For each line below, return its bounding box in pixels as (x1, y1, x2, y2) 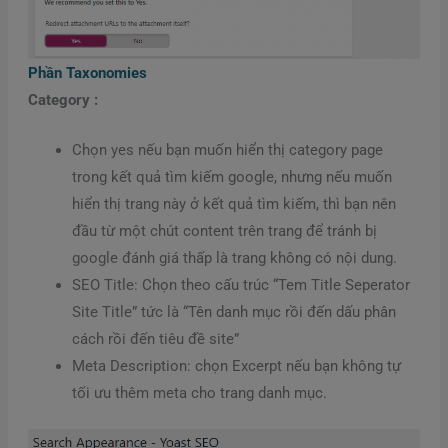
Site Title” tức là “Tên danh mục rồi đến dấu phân (71, 303, 396, 322)
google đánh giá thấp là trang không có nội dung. (71, 249, 397, 268)
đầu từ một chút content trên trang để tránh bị (71, 222, 377, 241)
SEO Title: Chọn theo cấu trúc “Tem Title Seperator (71, 276, 410, 295)
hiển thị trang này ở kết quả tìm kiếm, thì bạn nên (71, 195, 396, 214)
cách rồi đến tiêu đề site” (71, 330, 239, 349)
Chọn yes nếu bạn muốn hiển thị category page (71, 141, 383, 160)
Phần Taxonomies (27, 63, 147, 82)
